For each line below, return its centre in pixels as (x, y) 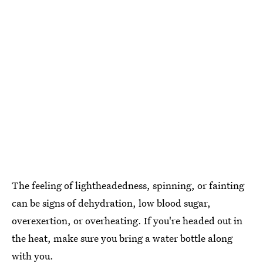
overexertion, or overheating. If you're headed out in (127, 220)
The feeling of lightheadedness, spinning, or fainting (128, 185)
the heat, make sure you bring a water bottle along (122, 238)
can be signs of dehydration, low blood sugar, (111, 203)
